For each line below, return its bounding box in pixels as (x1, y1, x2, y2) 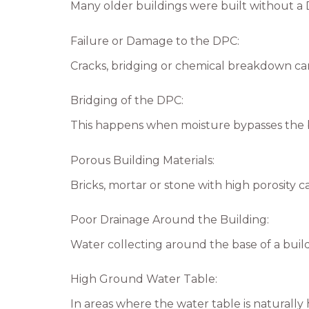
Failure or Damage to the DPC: (70, 34, 239, 48)
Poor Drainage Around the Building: (70, 212, 269, 226)
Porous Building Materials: (70, 153, 215, 167)
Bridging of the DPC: (70, 94, 183, 108)
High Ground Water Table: (70, 272, 217, 286)
